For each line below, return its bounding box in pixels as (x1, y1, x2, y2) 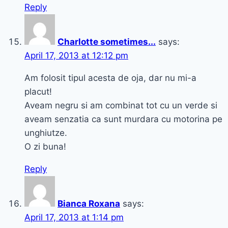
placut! (24, 87, 52, 97)
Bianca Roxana (58, 198, 120, 209)
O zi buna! (24, 141, 66, 152)
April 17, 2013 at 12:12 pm (24, 50, 128, 61)
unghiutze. (24, 128, 67, 138)
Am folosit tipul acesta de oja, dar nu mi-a (24, 73, 196, 83)
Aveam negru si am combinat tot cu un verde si (24, 100, 217, 111)
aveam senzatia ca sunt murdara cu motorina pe (24, 114, 222, 125)
